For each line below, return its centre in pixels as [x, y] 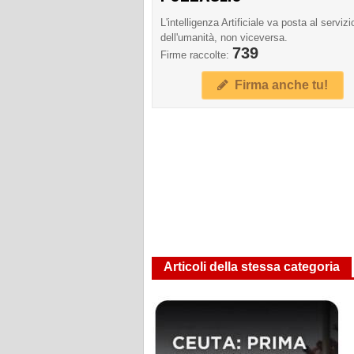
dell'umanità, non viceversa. [224, 38]
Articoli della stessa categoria [252, 267]
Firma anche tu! [278, 85]
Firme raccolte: [196, 55]
